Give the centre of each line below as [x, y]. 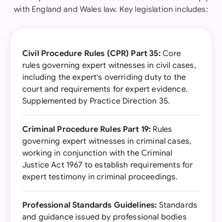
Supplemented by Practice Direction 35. [96, 101]
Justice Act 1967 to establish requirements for [108, 165]
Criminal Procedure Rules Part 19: [87, 129]
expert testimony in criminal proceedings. [100, 177]
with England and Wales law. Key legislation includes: [111, 9]
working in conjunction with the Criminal [97, 153]
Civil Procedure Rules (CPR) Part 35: [91, 54]
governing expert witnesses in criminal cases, [107, 141]
